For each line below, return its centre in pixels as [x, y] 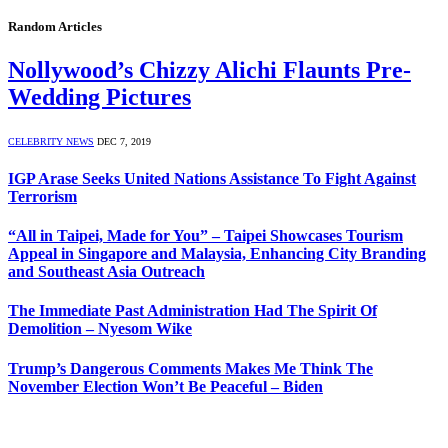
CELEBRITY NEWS [51, 141]
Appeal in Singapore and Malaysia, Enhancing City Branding [217, 254]
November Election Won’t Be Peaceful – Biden [165, 386]
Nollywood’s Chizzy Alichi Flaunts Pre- [209, 69]
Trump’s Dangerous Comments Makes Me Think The [190, 368]
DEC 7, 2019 [124, 141]
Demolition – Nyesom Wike [100, 329]
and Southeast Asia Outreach [106, 272]
